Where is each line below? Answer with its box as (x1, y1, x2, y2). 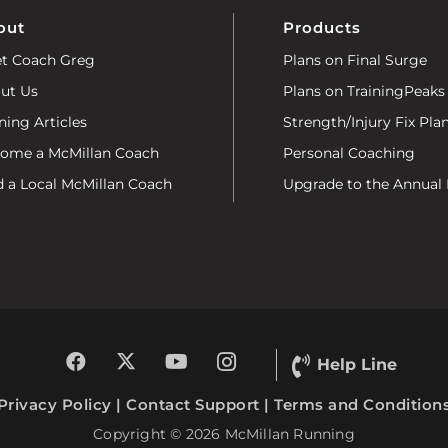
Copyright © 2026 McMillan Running (93, 425, 355, 443)
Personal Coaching (283, 143, 416, 162)
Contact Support (126, 395, 260, 414)
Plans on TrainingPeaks (283, 81, 446, 100)
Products (283, 17, 362, 37)
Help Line (316, 355, 397, 374)
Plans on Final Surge (283, 50, 428, 69)
